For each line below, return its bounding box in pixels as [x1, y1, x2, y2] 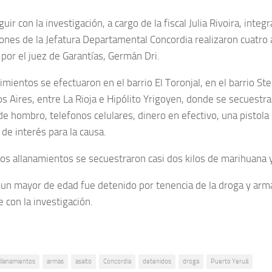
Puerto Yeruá [211, 257, 248, 265]
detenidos [143, 257, 171, 265]
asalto [75, 257, 92, 265]
